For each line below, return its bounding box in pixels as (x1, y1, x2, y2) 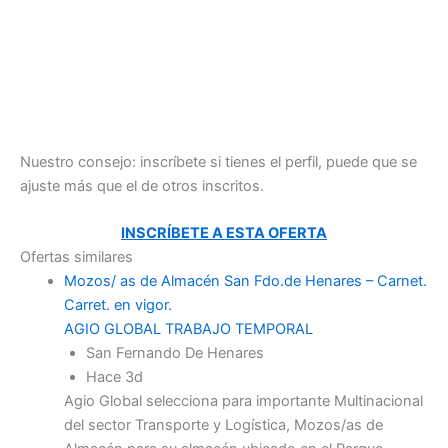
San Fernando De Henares (85, 344, 264, 363)
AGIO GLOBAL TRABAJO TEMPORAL (63, 320, 313, 339)
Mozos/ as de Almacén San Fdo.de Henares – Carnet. (63, 272, 427, 291)
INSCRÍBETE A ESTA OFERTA (121, 224, 327, 243)
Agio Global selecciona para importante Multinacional (63, 392, 423, 411)
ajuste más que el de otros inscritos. (20, 176, 264, 195)
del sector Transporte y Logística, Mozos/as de (63, 416, 383, 435)
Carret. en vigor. (63, 296, 172, 315)
